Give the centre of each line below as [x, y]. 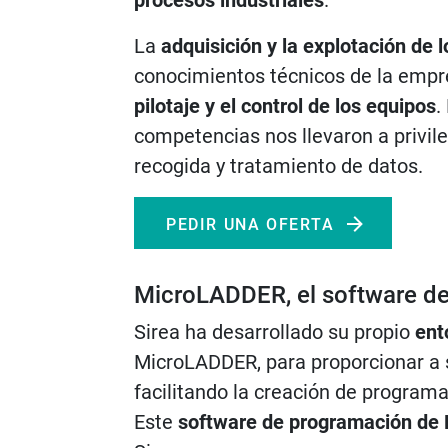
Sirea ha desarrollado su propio [272, 332]
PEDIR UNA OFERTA [250, 224]
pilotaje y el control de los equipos [285, 106]
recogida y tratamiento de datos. [278, 166]
